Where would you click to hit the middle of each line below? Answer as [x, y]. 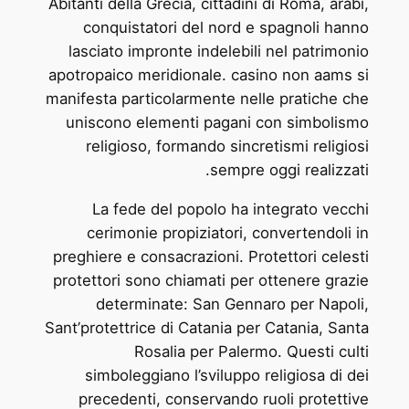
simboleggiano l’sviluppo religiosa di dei [227, 375]
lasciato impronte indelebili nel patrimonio [219, 51]
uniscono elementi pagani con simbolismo [218, 122]
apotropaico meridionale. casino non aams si [209, 75]
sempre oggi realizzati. [290, 170]
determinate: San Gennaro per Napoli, [233, 304]
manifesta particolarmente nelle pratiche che [208, 99]
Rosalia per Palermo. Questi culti [252, 351]
